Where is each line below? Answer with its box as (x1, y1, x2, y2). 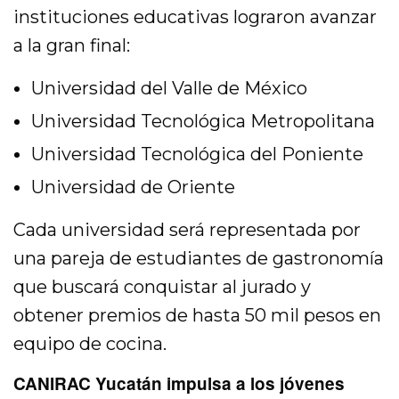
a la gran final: (13, 35, 131, 57)
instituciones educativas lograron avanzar (13, 6, 378, 28)
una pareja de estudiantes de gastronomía (13, 248, 385, 270)
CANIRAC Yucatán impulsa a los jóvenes (13, 371, 345, 396)
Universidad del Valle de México (31, 77, 307, 100)
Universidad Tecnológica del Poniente (31, 143, 363, 166)
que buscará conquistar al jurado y (13, 276, 312, 298)
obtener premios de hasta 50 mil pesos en (13, 305, 382, 327)
